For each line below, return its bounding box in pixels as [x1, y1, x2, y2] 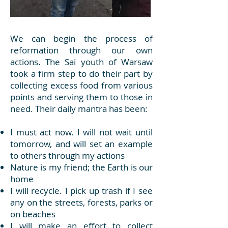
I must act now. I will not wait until [10, 126, 153, 138]
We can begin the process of [10, 33, 153, 44]
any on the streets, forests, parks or [10, 196, 153, 208]
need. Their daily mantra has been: [10, 103, 148, 115]
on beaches [10, 208, 55, 220]
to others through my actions [10, 150, 125, 161]
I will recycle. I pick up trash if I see [10, 185, 153, 196]
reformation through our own [10, 44, 153, 56]
